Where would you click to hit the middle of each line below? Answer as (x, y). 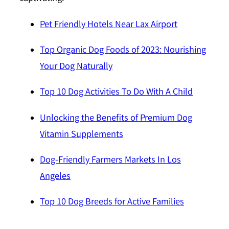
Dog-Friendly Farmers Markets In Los (110, 161)
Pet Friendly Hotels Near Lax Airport (109, 25)
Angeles (55, 177)
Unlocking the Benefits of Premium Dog (116, 119)
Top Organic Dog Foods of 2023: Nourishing (123, 51)
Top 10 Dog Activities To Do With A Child (116, 93)
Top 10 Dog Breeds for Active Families (112, 203)
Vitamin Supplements (82, 135)
